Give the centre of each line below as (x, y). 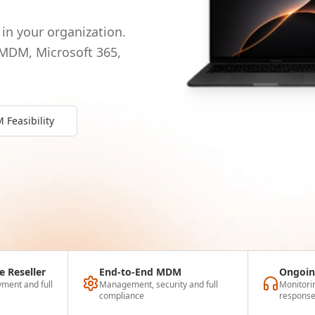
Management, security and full (159, 284)
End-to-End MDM (141, 272)
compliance (122, 296)
